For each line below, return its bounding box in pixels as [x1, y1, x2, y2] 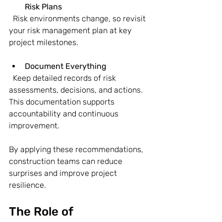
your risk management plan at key [9, 25, 134, 35]
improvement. [9, 120, 59, 130]
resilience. [9, 180, 46, 190]
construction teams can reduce [9, 156, 124, 166]
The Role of [9, 204, 76, 219]
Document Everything [25, 61, 107, 71]
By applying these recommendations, [9, 144, 145, 154]
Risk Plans [25, 1, 62, 11]
